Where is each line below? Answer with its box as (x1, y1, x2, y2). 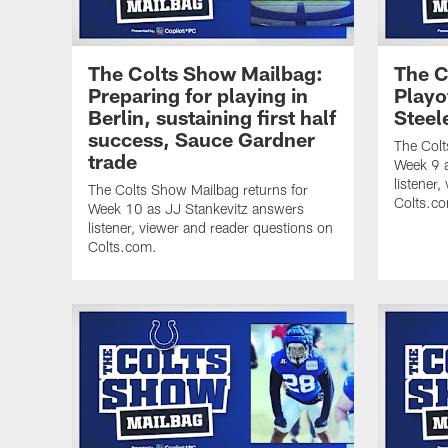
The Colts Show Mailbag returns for (88, 181, 308, 199)
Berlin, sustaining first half (88, 105, 336, 130)
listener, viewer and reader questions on (88, 219, 333, 237)
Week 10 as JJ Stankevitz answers (88, 200, 304, 218)
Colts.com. (88, 238, 157, 256)
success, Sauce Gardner (88, 127, 315, 152)
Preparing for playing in (88, 83, 308, 108)
